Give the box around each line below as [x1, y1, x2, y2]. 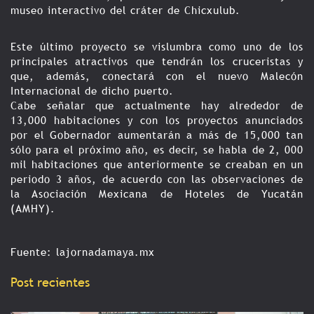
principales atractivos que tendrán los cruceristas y [11, 55, 303, 67]
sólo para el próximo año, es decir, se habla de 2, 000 [11, 144, 303, 156]
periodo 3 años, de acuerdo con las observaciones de [11, 173, 303, 185]
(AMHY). [11, 203, 55, 214]
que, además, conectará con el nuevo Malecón [11, 70, 303, 82]
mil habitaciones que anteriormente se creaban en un [11, 158, 303, 170]
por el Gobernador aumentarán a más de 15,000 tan [11, 129, 303, 141]
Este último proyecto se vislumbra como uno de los [11, 41, 303, 53]
